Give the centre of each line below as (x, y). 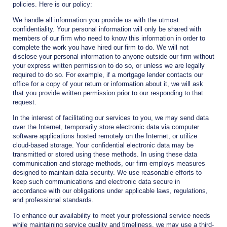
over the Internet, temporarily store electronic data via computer (106, 127)
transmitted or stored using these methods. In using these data (105, 155)
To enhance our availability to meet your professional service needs (111, 216)
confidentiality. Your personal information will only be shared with (107, 29)
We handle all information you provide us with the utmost (96, 20)
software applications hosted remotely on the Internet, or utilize (105, 136)
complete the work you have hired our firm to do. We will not (101, 48)
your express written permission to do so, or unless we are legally (109, 66)
